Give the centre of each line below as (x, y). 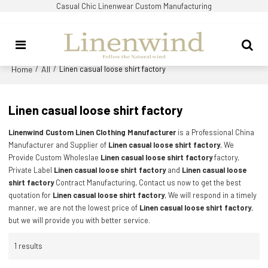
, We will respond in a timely (211, 195)
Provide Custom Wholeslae (55, 158)
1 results (29, 246)
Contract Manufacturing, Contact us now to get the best (148, 183)
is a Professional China (215, 133)
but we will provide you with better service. (80, 220)
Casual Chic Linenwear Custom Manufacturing (134, 6)
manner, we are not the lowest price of (74, 208)
